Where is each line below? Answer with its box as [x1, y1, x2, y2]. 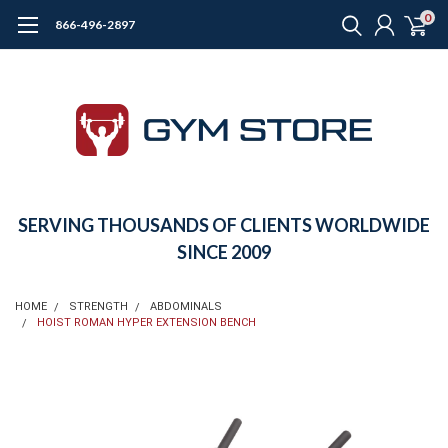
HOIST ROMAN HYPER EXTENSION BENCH [37, 316, 256, 329]
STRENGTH [69, 300, 128, 313]
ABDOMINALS [150, 300, 222, 313]
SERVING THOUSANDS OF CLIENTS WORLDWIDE [18, 214, 430, 236]
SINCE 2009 [177, 241, 271, 263]
